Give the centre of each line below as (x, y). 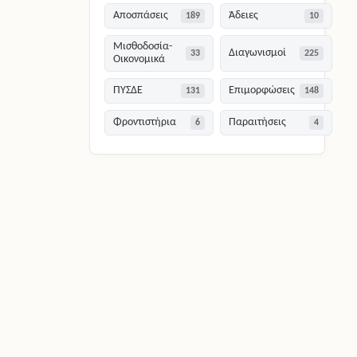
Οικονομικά (139, 60)
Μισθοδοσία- (143, 47)
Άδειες (244, 16)
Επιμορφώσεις (262, 91)
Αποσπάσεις (141, 16)
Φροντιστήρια (145, 123)
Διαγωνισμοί (258, 53)
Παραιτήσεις (258, 123)
